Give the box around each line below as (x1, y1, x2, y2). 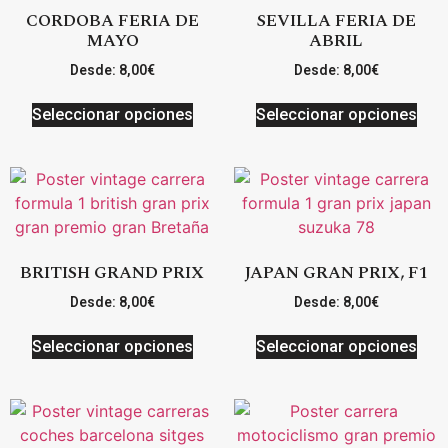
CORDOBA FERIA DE (25, 8, 199, 35)
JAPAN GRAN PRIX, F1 (244, 260, 428, 287)
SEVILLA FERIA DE (256, 8, 416, 35)
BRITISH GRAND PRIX (20, 260, 204, 287)
